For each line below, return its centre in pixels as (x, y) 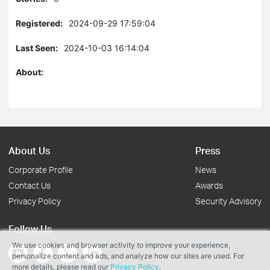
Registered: (39, 23)
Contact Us (30, 185)
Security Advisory (228, 201)
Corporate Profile (41, 170)
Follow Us (30, 229)
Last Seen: (37, 48)
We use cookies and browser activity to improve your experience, (121, 245)
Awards (209, 185)
